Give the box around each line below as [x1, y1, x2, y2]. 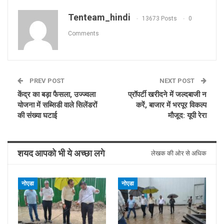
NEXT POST [159, 77, 196, 85]
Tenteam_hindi [68, 12, 130, 23]
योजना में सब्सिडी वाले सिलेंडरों [17, 100, 97, 110]
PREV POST [28, 77, 64, 85]
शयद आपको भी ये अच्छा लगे [17, 148, 104, 159]
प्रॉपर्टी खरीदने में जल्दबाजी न [128, 90, 206, 99]
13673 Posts [142, 14, 177, 22]
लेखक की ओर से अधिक [151, 149, 206, 157]
